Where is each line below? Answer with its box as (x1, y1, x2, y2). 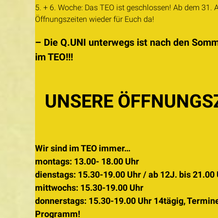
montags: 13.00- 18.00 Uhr (35, 156, 139, 166)
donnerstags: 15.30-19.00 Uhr (35, 196, 152, 206)
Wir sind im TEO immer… (35, 143, 130, 153)
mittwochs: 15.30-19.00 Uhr (35, 182, 144, 193)
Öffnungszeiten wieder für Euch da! (35, 15, 154, 24)
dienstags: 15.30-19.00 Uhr (35, 169, 141, 180)
